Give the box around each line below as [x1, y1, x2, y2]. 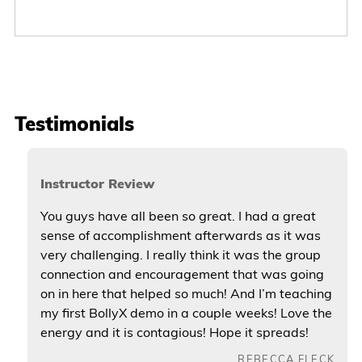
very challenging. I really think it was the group [40, 246, 321, 263]
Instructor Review [40, 175, 154, 192]
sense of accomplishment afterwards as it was [40, 226, 321, 243]
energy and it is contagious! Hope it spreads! [40, 323, 309, 340]
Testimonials [14, 111, 134, 136]
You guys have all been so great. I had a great [40, 207, 316, 224]
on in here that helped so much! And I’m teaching [40, 284, 332, 301]
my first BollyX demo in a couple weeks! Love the [40, 304, 332, 321]
